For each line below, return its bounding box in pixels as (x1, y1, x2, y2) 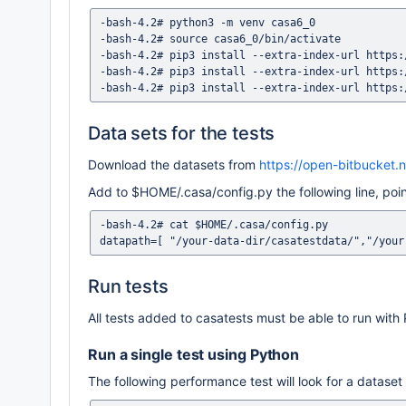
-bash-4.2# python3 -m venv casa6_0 (100, 16, 315, 29)
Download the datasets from (88, 157, 259, 172)
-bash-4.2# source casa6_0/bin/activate (100, 33, 341, 45)
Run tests (88, 275, 169, 297)
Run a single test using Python (88, 345, 300, 363)
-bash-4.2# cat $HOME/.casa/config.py (100, 218, 328, 231)
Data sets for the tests (88, 122, 275, 144)
